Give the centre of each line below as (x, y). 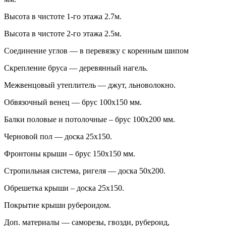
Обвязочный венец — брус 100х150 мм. (73, 102)
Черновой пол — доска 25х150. (58, 137)
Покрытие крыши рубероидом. (58, 205)
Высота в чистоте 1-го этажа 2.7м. (63, 17)
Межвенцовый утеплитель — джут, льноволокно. (90, 85)
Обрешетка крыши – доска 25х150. (64, 188)
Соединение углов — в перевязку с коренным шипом (96, 51)
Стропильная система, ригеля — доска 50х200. (85, 171)
